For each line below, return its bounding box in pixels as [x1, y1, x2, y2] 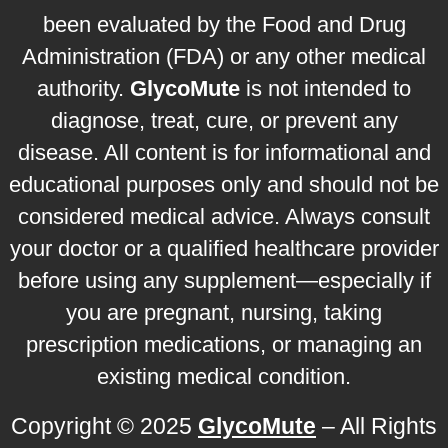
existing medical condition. [97, 364, 351, 389]
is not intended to [240, 76, 411, 101]
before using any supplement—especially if [17, 268, 431, 293]
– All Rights [316, 413, 437, 439]
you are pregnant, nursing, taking [66, 300, 382, 325]
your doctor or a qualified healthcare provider [9, 236, 439, 261]
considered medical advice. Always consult [18, 204, 430, 229]
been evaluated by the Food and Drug [42, 12, 406, 37]
